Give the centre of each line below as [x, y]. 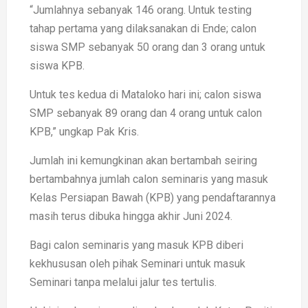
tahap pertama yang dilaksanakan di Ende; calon [143, 29]
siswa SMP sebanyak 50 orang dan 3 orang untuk [147, 47]
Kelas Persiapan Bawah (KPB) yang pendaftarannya [153, 198]
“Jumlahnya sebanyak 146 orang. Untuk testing [141, 10]
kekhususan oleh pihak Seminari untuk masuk [137, 264]
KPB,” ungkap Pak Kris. [84, 132]
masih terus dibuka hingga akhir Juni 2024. [131, 217]
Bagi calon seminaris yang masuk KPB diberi [136, 245]
